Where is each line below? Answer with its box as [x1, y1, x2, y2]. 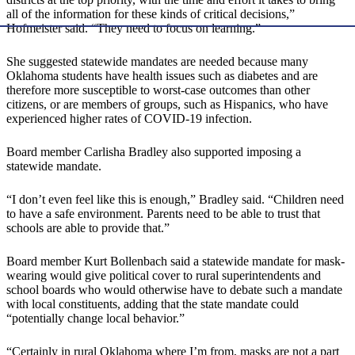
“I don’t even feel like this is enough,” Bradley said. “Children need [6, 193, 344, 207]
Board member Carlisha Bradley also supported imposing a [6, 145, 301, 159]
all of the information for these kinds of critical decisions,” [6, 7, 295, 21]
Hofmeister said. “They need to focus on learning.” [6, 21, 261, 36]
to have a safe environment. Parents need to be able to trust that [6, 207, 320, 221]
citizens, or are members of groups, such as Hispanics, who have [6, 97, 328, 112]
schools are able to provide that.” [6, 221, 170, 235]
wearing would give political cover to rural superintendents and [6, 269, 321, 283]
